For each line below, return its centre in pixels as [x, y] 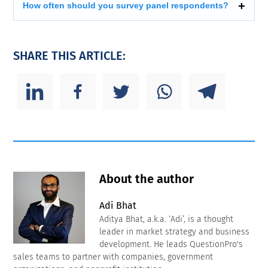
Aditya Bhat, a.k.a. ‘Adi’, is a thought [167, 220]
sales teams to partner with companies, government [113, 257]
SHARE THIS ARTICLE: [70, 56]
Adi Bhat [118, 206]
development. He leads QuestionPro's [171, 245]
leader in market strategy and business [175, 232]
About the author [147, 179]
